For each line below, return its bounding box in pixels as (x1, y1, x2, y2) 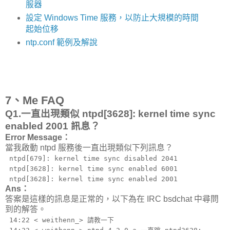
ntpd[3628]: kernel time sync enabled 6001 (5, 164, 178, 172)
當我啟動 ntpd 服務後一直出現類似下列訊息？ (5, 143, 173, 152)
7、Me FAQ (5, 93, 64, 107)
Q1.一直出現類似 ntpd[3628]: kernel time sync (5, 108, 216, 119)
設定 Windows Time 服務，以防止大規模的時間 (25, 13, 199, 23)
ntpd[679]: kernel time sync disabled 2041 (5, 154, 178, 162)
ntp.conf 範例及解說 (25, 37, 98, 47)
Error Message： (5, 132, 70, 142)
